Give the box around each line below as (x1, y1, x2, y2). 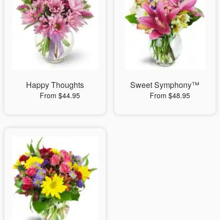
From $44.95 (39, 90, 80, 100)
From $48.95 (149, 90, 190, 100)
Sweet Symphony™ (130, 79, 200, 90)
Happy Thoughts (26, 79, 84, 90)
